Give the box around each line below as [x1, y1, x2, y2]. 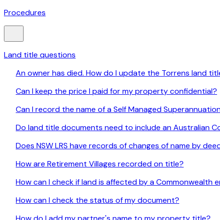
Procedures [4, 7, 46, 18]
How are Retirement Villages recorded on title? [16, 159, 184, 169]
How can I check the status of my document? [16, 195, 179, 206]
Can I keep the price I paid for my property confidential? [16, 86, 217, 97]
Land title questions [4, 50, 76, 60]
